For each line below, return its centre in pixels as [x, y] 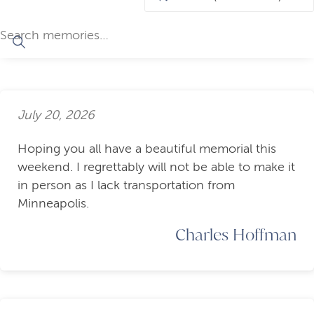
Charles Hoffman [236, 234]
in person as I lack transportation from [126, 185]
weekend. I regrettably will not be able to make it [156, 167]
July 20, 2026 [56, 115]
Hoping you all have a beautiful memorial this [147, 149]
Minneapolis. [53, 204]
